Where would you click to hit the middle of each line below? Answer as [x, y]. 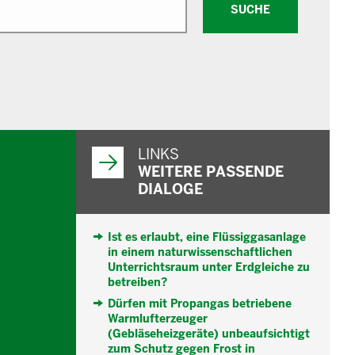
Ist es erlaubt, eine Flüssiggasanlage [207, 237]
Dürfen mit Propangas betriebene [200, 304]
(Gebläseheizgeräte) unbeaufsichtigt [209, 334]
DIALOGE [170, 189]
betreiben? [137, 282]
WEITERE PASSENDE [211, 172]
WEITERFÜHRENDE [115, 134]
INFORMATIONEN [111, 144]
